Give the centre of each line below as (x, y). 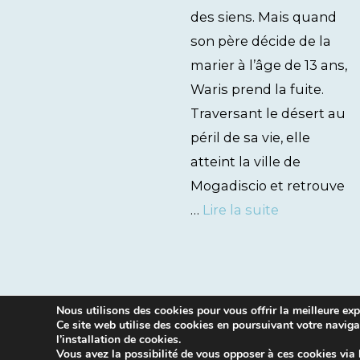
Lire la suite (241, 210)
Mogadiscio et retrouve (268, 186)
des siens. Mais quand (264, 17)
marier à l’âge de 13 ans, (269, 65)
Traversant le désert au (268, 113)
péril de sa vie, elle (250, 137)
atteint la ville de (245, 162)
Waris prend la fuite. (257, 89)
